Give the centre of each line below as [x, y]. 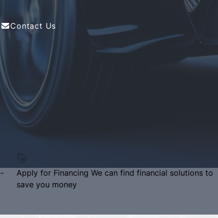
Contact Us [33, 26]
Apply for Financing [53, 173]
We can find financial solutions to [152, 173]
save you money [47, 184]
